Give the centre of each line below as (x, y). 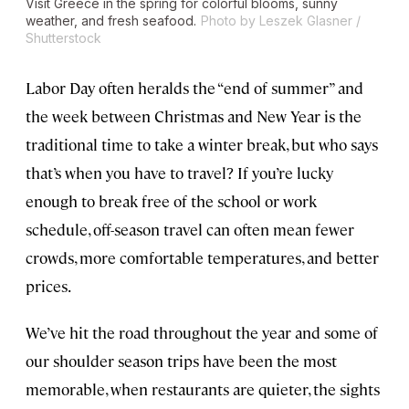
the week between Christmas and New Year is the (194, 116)
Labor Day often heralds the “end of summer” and (194, 88)
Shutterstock (63, 38)
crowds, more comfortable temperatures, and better (202, 258)
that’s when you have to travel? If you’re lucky (179, 173)
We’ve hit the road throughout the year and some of (202, 333)
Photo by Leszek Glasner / (281, 21)
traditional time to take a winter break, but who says (202, 145)
